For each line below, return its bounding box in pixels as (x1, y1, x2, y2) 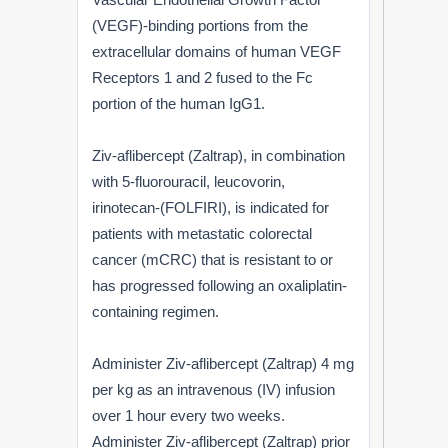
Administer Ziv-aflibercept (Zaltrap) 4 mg (92, 354, 355, 372)
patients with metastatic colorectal (92, 224, 313, 242)
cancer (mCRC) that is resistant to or (92, 250, 334, 268)
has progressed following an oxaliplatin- (92, 276, 348, 294)
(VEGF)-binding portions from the (92, 16, 309, 34)
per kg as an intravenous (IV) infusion (92, 380, 336, 398)
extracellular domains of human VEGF (92, 42, 342, 60)
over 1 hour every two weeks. (92, 406, 286, 424)
